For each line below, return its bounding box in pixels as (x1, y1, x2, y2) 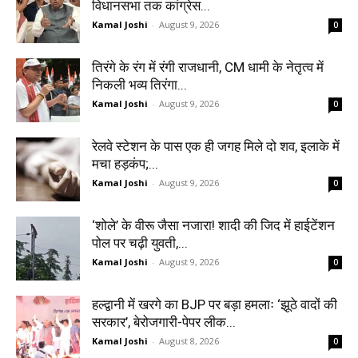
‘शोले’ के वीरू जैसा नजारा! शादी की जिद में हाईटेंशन (92, 217, 335, 233)
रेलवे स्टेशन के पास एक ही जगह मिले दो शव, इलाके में (92, 137, 340, 154)
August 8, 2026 (159, 334, 219, 347)
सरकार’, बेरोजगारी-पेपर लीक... (92, 313, 236, 330)
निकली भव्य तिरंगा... (92, 76, 187, 93)
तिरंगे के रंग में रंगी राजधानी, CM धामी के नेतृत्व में (92, 58, 324, 75)
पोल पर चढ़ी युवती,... (92, 234, 188, 251)
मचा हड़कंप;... (92, 155, 158, 172)
